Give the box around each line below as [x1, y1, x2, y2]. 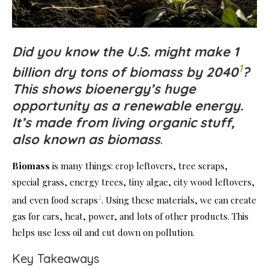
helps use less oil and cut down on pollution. [12, 226, 195, 239]
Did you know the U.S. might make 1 [12, 43, 239, 60]
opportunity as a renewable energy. [12, 97, 243, 115]
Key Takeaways [12, 251, 99, 267]
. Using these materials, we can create [101, 194, 256, 207]
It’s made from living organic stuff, [12, 114, 235, 131]
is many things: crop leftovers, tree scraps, [50, 160, 228, 172]
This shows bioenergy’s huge [12, 80, 196, 98]
